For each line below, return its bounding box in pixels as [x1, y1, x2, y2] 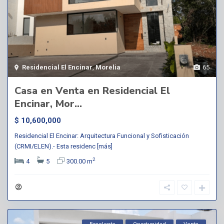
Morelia [95, 63, 120, 71]
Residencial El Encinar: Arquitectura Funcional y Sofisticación [14, 131, 189, 139]
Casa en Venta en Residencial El [14, 83, 170, 97]
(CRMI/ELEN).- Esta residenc [14, 142, 97, 150]
